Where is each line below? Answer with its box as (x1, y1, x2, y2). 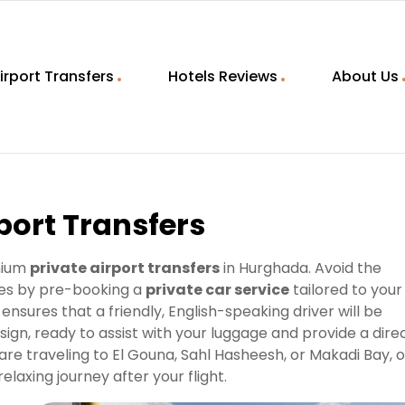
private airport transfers (30, 258, 220, 279)
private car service (146, 279, 289, 301)
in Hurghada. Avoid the (220, 258, 381, 279)
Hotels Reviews (168, 66, 278, 88)
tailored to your (289, 279, 402, 301)
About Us (332, 66, 399, 88)
